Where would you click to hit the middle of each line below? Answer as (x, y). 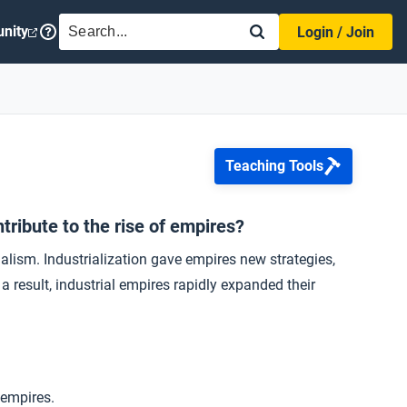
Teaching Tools (274, 166)
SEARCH (95, 23)
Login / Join (336, 32)
